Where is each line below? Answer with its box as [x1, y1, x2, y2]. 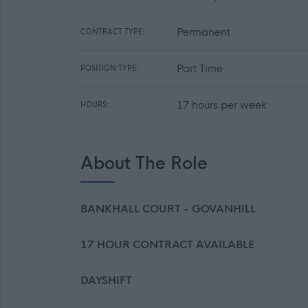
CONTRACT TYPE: [80, 27, 144, 36]
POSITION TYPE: [80, 64, 138, 73]
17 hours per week [177, 98, 267, 111]
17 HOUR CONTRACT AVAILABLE [80, 238, 254, 251]
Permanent [177, 25, 230, 38]
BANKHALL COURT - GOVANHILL [80, 202, 256, 215]
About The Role [80, 153, 208, 174]
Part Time [177, 62, 223, 75]
